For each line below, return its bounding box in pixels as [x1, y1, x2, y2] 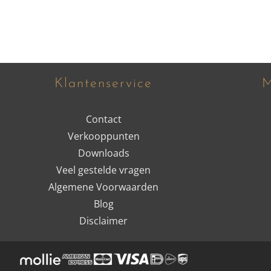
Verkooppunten [67, 129, 140, 143]
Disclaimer [79, 214, 128, 227]
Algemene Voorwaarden [48, 180, 159, 194]
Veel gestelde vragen [56, 163, 151, 177]
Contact [85, 112, 122, 126]
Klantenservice [54, 76, 153, 91]
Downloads [77, 146, 129, 160]
